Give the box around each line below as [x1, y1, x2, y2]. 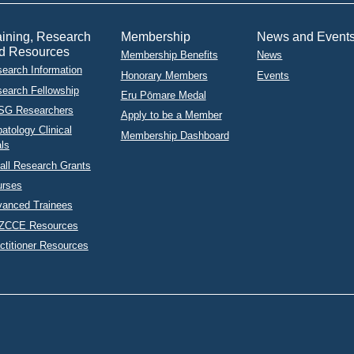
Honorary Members [120, 69, 208, 81]
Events [257, 69, 290, 81]
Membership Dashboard [120, 129, 229, 141]
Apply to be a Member [120, 109, 222, 122]
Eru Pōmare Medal [120, 88, 206, 101]
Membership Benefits [120, 49, 218, 62]
